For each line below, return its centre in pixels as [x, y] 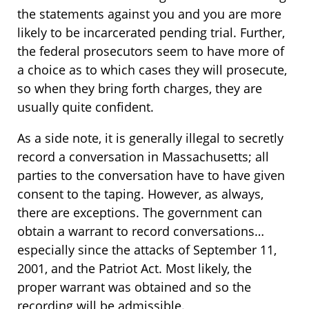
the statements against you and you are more [149, 14]
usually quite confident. [86, 107]
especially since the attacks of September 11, [147, 250]
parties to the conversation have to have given [151, 176]
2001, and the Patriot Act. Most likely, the [134, 269]
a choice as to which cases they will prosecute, [152, 70]
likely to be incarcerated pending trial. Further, [151, 33]
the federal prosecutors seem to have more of [151, 51]
